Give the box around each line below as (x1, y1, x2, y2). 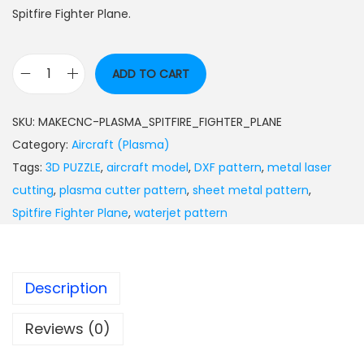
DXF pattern (194, 158, 262, 175)
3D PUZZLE (45, 158, 101, 175)
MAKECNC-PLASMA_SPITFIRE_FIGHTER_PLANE (38, 113, 282, 130)
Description (25, 277, 107, 298)
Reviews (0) (25, 318, 110, 339)
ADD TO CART (112, 65, 189, 82)
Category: (12, 136, 71, 153)
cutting (12, 181, 54, 198)
